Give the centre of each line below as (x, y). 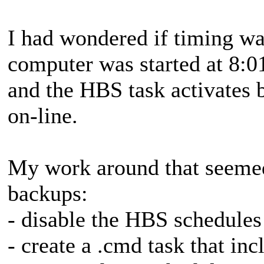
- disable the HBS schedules (135, 219)
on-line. (43, 115)
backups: (48, 193)
